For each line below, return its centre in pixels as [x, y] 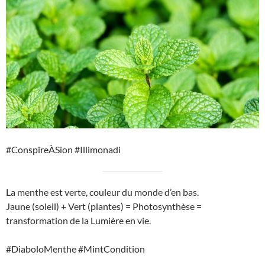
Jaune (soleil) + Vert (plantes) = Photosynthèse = [104, 206]
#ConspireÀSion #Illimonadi [63, 150]
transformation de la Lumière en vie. [78, 221]
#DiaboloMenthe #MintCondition [75, 249]
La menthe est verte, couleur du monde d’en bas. [102, 192]
